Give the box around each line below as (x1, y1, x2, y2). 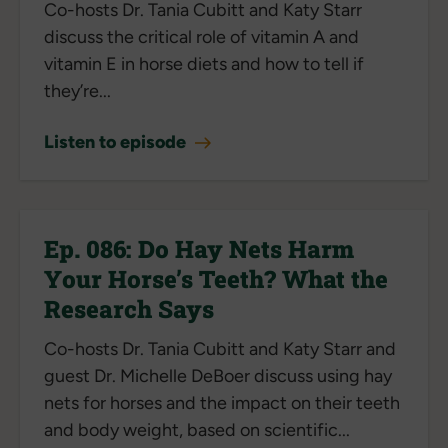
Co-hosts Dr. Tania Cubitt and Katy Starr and (44, 337, 396, 360)
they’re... (44, 79, 111, 102)
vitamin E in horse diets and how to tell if (44, 52, 364, 75)
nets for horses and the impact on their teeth (44, 391, 400, 414)
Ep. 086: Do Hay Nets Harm (44, 232, 354, 265)
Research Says (44, 292, 214, 325)
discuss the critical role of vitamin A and (44, 25, 359, 48)
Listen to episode (44, 130, 190, 153)
